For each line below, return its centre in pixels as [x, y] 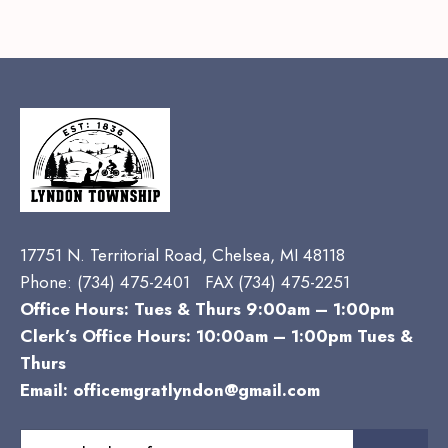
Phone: [48, 282]
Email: [46, 390]
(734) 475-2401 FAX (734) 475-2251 [213, 282]
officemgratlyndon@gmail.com [196, 390]
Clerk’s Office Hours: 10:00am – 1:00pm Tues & [216, 336]
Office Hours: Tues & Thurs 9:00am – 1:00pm [207, 309]
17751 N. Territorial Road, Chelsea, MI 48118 [182, 255]
